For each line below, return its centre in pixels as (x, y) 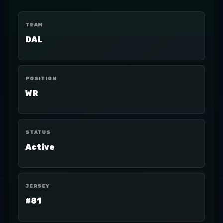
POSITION (41, 79)
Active (40, 147)
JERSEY (38, 186)
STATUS (38, 132)
